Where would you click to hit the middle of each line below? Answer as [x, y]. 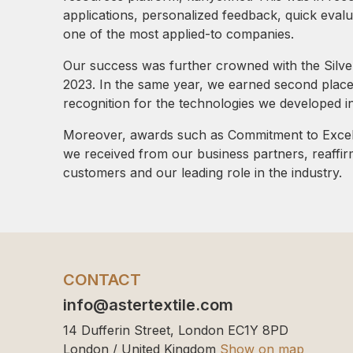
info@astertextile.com [148, 305]
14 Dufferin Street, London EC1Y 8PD [176, 330]
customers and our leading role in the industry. [203, 172]
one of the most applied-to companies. [178, 33]
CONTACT [102, 279]
